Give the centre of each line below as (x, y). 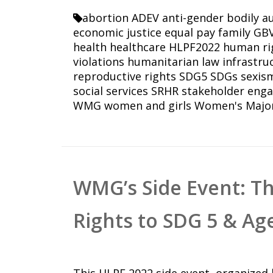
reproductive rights (125, 76)
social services (111, 91)
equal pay (190, 33)
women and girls (148, 106)
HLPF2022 (195, 47)
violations (99, 62)
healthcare (138, 47)
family (235, 33)
